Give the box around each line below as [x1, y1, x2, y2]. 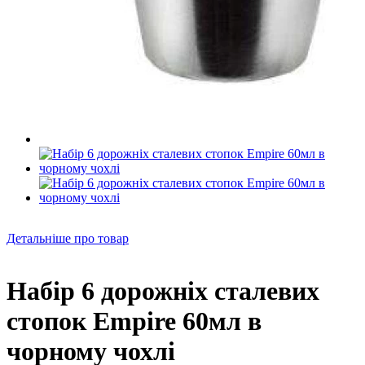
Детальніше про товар [7, 231, 129, 245]
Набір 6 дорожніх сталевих [7, 276, 319, 306]
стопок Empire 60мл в [7, 306, 262, 336]
